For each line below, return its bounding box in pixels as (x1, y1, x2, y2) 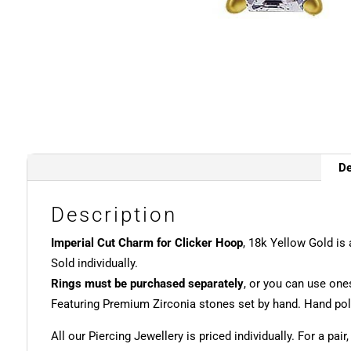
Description (50, 203, 177, 227)
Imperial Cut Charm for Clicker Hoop (50, 236, 243, 251)
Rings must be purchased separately (50, 277, 244, 291)
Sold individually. (50, 256, 138, 271)
